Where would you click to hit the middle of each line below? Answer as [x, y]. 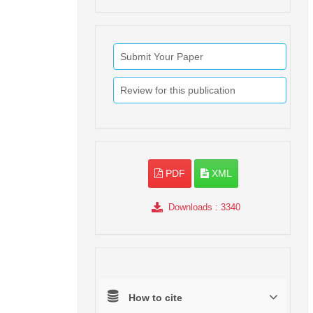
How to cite [155, 298]
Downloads [190, 208]
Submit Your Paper [162, 57]
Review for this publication [178, 90]
